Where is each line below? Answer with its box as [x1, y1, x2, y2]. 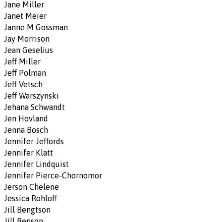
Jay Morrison [4, 34, 50, 43]
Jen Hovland [4, 114, 48, 123]
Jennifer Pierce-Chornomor [4, 171, 102, 180]
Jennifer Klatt [4, 148, 53, 157]
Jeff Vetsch [4, 80, 43, 89]
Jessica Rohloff [4, 194, 57, 203]
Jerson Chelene [4, 182, 59, 191]
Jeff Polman [4, 68, 46, 77]
